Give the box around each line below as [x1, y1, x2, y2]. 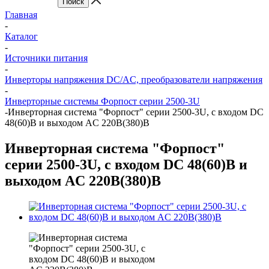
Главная [5, 10, 37, 20]
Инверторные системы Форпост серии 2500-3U [5, 96, 200, 106]
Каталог [5, 31, 38, 41]
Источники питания [5, 53, 88, 63]
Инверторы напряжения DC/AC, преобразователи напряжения [5, 74, 262, 85]
